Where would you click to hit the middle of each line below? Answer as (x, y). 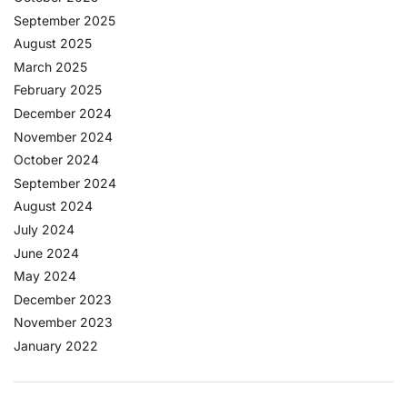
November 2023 (63, 323)
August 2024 (53, 206)
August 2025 (53, 44)
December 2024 (63, 113)
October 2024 (56, 160)
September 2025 (65, 20)
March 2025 (50, 66)
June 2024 (46, 253)
